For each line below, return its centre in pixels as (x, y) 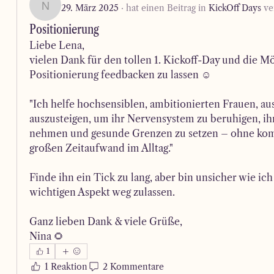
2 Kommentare (134, 266)
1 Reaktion (66, 266)
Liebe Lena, (58, 45)
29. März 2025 (90, 8)
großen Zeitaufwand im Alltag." (102, 148)
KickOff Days (235, 8)
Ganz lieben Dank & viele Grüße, (106, 221)
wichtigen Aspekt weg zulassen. (102, 192)
